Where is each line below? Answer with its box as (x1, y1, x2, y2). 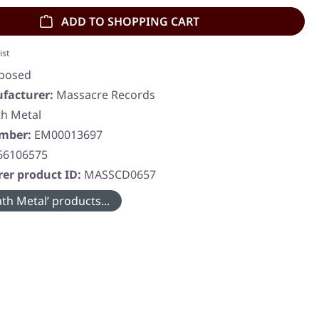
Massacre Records (56, 87, 155, 103)
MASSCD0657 (84, 167, 156, 183)
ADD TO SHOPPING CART (61, 14, 199, 29)
